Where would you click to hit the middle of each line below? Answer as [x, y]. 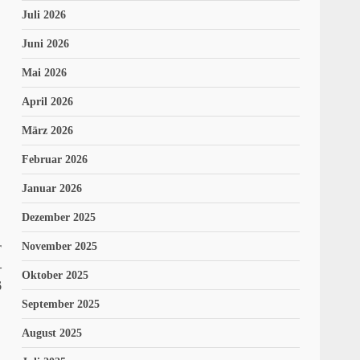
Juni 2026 [46, 44]
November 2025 [60, 247]
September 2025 [61, 305]
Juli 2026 [44, 15]
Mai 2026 [45, 73]
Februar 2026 [55, 160]
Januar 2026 [52, 189]
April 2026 [48, 102]
